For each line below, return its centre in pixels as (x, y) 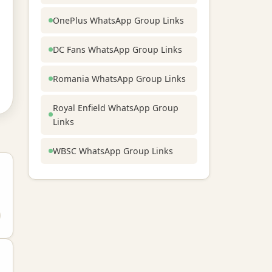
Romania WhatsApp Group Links (119, 78)
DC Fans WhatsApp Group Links (117, 49)
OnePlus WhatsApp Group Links (118, 20)
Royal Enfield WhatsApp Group (116, 107)
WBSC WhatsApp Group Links (113, 151)
